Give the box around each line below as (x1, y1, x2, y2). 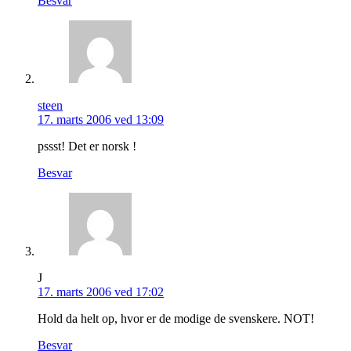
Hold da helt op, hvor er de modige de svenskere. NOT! (38, 311, 314, 325)
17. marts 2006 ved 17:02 (38, 284, 164, 299)
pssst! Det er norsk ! (38, 139, 136, 153)
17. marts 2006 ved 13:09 (38, 112, 164, 126)
